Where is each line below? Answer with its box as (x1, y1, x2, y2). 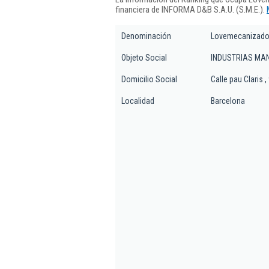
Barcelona (211, 96, 245, 106)
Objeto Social (121, 53, 167, 62)
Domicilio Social (121, 74, 177, 84)
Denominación (121, 31, 171, 41)
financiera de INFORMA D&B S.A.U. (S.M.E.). (115, 4, 267, 15)
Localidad (121, 96, 154, 106)
